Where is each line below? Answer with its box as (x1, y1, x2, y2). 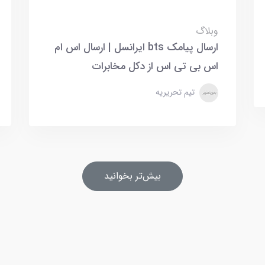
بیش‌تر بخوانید (104, 169, 161, 184)
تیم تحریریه (156, 86, 198, 99)
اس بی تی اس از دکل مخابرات (92, 59, 219, 75)
